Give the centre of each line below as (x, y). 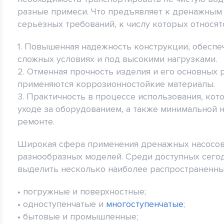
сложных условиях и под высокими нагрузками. (117, 59)
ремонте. (36, 121)
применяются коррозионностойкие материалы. (116, 84)
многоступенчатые (145, 204)
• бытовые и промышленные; (78, 216)
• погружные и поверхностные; (82, 191)
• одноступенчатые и (62, 204)
